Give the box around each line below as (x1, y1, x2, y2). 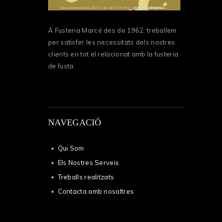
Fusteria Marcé (55, 26, 104, 35)
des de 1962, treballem (104, 26, 177, 35)
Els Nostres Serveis (57, 158, 119, 166)
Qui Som (57, 144, 84, 152)
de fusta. (48, 62, 75, 70)
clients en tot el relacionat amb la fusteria (48, 50, 179, 58)
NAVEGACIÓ (48, 117, 102, 128)
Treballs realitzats (57, 172, 114, 181)
